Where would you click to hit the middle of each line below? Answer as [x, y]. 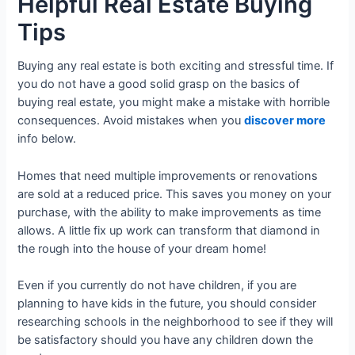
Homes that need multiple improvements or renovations [168, 176]
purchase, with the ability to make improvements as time [170, 212]
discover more [285, 121]
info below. [47, 139]
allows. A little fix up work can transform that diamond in [169, 230]
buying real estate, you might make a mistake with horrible [174, 103]
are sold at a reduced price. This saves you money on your [175, 194]
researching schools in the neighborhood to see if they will [176, 322]
